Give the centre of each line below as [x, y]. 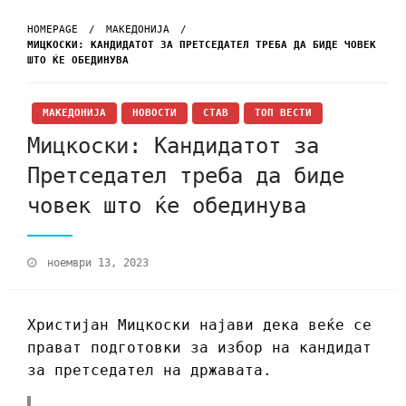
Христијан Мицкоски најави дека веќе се [199, 325]
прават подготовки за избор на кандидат [199, 348]
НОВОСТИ [155, 112]
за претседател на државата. [150, 371]
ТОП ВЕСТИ [283, 112]
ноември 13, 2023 [98, 263]
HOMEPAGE [53, 29]
